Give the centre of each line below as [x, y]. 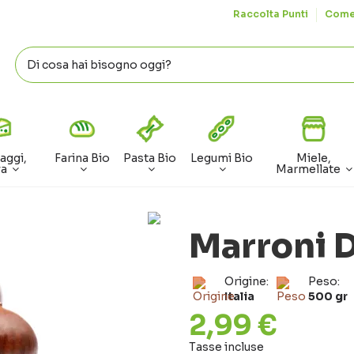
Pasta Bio [150, 158]
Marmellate [309, 169]
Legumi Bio [221, 158]
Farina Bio [82, 158]
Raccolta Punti [272, 14]
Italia [239, 297]
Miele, [314, 158]
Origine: [247, 282]
